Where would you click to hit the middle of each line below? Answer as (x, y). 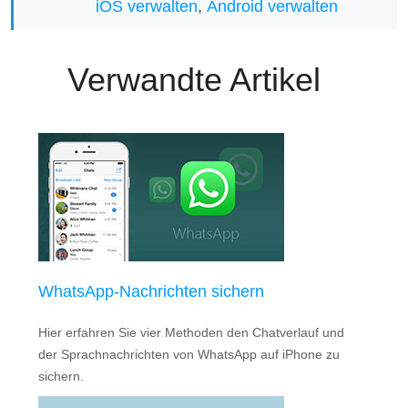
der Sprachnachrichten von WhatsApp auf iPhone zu (189, 355)
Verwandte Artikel (194, 80)
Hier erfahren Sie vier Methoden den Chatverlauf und (192, 333)
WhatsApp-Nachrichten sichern (152, 292)
